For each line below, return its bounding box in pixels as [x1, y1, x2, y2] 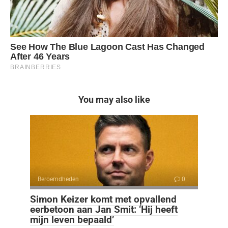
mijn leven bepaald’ [30, 213, 114, 225]
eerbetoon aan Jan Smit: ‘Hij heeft [30, 203, 178, 215]
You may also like [78, 94, 150, 105]
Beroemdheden [38, 175, 79, 183]
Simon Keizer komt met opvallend [30, 193, 177, 205]
